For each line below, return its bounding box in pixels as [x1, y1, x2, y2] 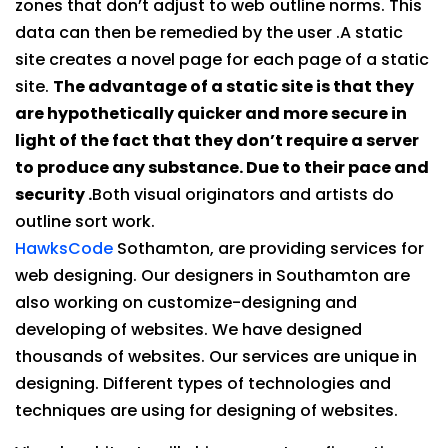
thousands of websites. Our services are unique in [15, 345, 417, 369]
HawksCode [15, 237, 113, 261]
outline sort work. [15, 210, 155, 234]
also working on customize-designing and [15, 291, 357, 315]
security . [15, 183, 92, 207]
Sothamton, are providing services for [113, 237, 424, 261]
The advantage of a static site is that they [53, 75, 414, 99]
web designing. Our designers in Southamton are [15, 264, 410, 288]
